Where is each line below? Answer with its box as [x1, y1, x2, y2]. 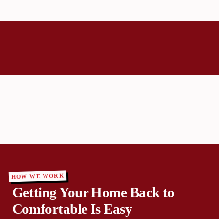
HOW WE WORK [11, 172, 64, 181]
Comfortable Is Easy [12, 201, 132, 217]
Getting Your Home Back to [12, 184, 175, 200]
